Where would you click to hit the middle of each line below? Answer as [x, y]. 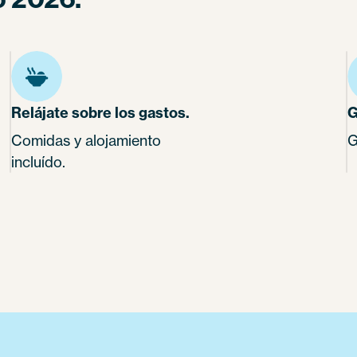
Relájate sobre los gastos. [100, 112]
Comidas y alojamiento [86, 140]
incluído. [38, 161]
